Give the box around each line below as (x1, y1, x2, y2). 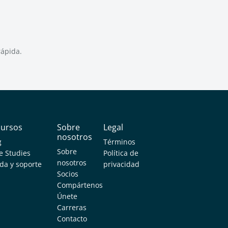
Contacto (56, 214, 87, 223)
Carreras (56, 203, 87, 212)
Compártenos (56, 180, 103, 190)
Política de (103, 148, 139, 158)
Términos (103, 137, 136, 147)
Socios (56, 169, 78, 179)
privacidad (103, 159, 140, 169)
